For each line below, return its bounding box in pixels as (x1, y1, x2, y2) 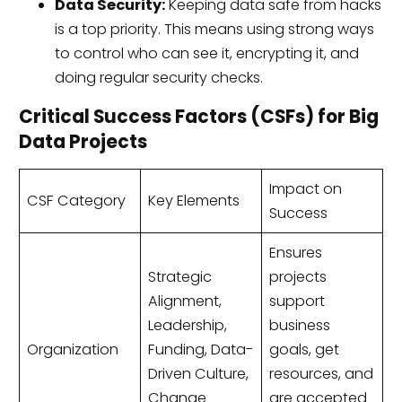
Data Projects (18, 129, 147, 154)
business (268, 315, 330, 336)
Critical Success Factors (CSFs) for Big (18, 104, 379, 129)
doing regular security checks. (54, 66, 263, 88)
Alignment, (147, 291, 222, 312)
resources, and (268, 363, 373, 385)
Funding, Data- (147, 339, 253, 361)
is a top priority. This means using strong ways (54, 18, 374, 39)
